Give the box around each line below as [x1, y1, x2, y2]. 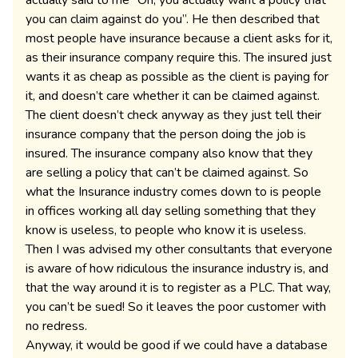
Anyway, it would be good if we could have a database [26, 336, 328, 354]
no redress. [26, 317, 87, 335]
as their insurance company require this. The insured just [26, 49, 332, 66]
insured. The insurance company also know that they [26, 145, 312, 162]
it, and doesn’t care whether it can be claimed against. [26, 87, 320, 105]
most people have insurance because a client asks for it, [26, 30, 332, 47]
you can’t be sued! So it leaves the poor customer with [26, 298, 326, 316]
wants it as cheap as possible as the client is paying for [26, 68, 328, 86]
